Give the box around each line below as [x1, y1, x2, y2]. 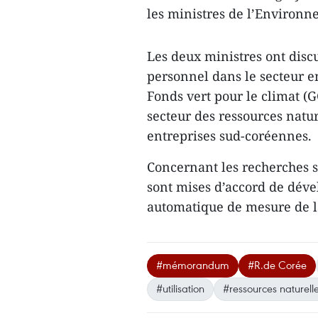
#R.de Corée [248, 258, 307, 272]
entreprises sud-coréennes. [147, 127, 312, 144]
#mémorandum [156, 258, 229, 272]
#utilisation [156, 281, 204, 295]
